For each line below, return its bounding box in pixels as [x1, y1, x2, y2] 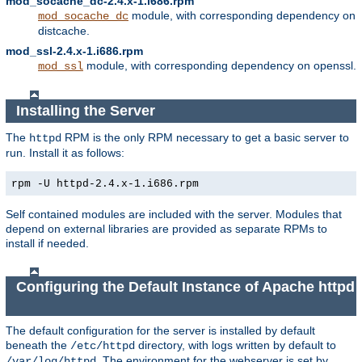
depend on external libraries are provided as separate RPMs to [6, 221, 327, 235]
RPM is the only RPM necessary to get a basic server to [61, 130, 349, 144]
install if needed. [6, 236, 89, 250]
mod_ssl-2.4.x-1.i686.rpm [6, 44, 143, 58]
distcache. [38, 24, 90, 38]
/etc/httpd [70, 339, 135, 352]
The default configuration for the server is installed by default [6, 323, 315, 337]
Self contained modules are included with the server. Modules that [6, 207, 342, 221]
